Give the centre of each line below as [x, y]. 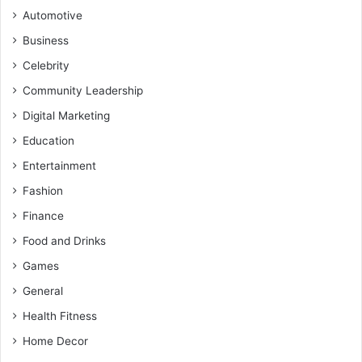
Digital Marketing [66, 116]
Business [46, 41]
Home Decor [55, 341]
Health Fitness [60, 316]
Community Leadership [83, 91]
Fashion [43, 191]
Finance [43, 216]
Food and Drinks [64, 241]
